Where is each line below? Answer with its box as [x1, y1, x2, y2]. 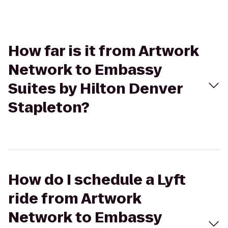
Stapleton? [8, 98, 90, 118]
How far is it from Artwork [8, 41, 199, 61]
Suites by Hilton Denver [8, 79, 183, 99]
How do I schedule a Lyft [8, 170, 186, 190]
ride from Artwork [8, 189, 141, 209]
